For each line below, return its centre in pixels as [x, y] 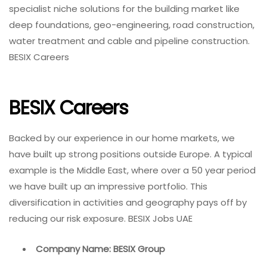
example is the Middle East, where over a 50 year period [132, 170]
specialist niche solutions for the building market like [124, 8]
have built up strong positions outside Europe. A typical [131, 154]
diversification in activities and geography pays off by [128, 202]
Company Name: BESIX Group [100, 249]
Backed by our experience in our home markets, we [122, 138]
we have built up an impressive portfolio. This [108, 186]
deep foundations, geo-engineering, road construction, [132, 24]
